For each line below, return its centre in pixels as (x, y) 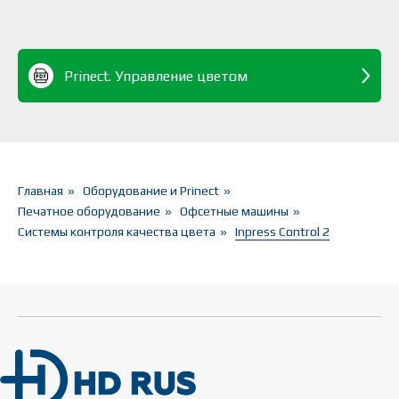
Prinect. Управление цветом (156, 76)
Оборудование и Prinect (151, 191)
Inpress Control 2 (282, 232)
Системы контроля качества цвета (117, 232)
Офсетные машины (234, 212)
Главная (41, 191)
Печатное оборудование (89, 212)
